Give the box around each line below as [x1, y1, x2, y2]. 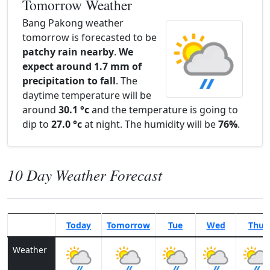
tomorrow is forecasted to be [22, 31, 157, 44]
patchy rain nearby [22, 45, 114, 58]
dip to [22, 118, 51, 131]
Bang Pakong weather [22, 16, 124, 30]
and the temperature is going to [89, 103, 238, 116]
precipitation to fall [22, 74, 116, 87]
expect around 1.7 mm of [22, 60, 142, 73]
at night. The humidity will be [82, 118, 218, 131]
